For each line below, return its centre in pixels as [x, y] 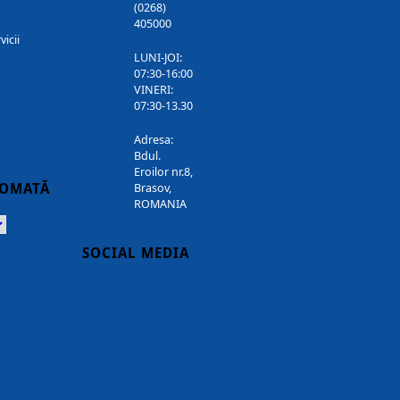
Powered [32, 225]
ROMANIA [161, 204]
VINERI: [154, 90]
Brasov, [153, 188]
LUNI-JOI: [158, 58]
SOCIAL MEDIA [135, 253]
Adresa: [154, 140]
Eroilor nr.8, [164, 172]
